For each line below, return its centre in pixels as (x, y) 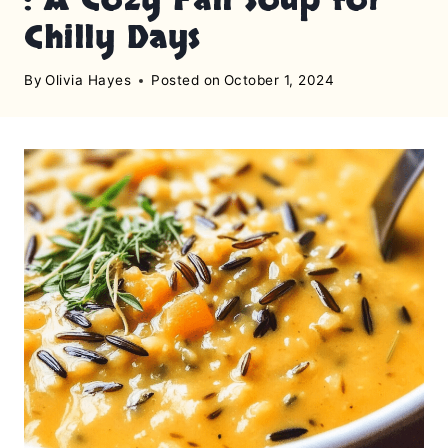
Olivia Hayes (88, 80)
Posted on (186, 80)
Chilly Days (112, 37)
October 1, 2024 (279, 80)
